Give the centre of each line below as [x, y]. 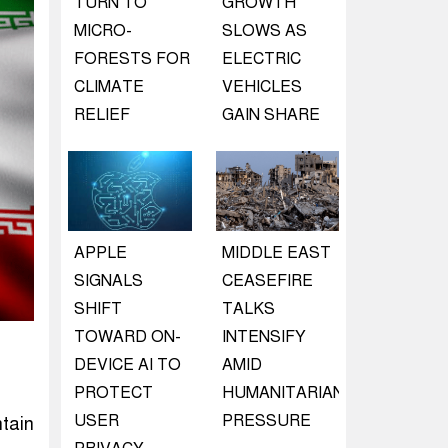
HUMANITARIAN [282, 393]
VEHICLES [261, 87]
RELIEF [102, 115]
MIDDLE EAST [276, 253]
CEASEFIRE [267, 281]
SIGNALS [108, 281]
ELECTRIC [261, 59]
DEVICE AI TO [127, 365]
